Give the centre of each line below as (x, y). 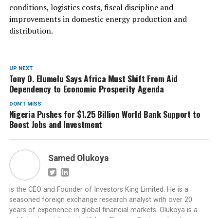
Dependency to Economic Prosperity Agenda (86, 88)
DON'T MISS (25, 104)
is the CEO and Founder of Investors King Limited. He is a (99, 189)
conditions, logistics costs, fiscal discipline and (91, 7)
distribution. (31, 30)
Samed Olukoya (78, 158)
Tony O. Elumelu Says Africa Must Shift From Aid (93, 78)
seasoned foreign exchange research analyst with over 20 (100, 200)
